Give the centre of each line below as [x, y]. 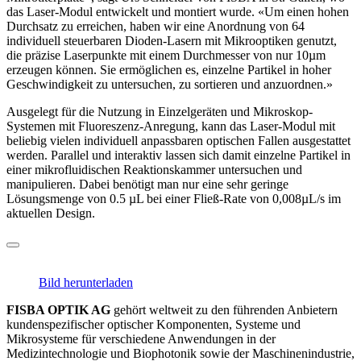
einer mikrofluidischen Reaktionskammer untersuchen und [154, 169]
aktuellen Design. [51, 213]
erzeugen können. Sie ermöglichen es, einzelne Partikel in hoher [169, 69]
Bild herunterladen [86, 282]
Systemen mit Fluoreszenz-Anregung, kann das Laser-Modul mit [171, 126]
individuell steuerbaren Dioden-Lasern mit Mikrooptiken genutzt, [172, 40]
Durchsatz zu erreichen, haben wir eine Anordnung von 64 [156, 26]
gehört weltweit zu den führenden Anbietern [224, 309]
